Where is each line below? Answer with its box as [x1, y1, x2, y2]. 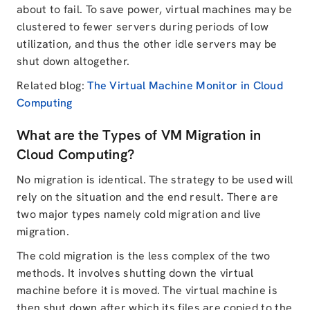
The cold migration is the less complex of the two [17, 248, 271, 263]
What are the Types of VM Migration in [17, 126, 262, 144]
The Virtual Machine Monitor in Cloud [87, 78, 284, 93]
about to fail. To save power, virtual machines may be [17, 2, 292, 17]
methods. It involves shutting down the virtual [17, 266, 254, 280]
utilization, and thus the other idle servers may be [17, 37, 277, 51]
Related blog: [17, 78, 88, 93]
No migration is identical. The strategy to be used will [17, 172, 293, 187]
